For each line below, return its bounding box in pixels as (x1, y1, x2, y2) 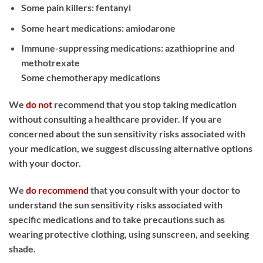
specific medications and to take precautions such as (9, 213, 225, 225)
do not (26, 99, 52, 110)
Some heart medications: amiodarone (21, 22, 176, 33)
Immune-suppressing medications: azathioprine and (21, 42, 235, 54)
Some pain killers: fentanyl (21, 2, 131, 14)
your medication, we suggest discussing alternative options (9, 143, 252, 154)
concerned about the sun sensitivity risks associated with (9, 128, 245, 140)
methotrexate (21, 57, 80, 69)
